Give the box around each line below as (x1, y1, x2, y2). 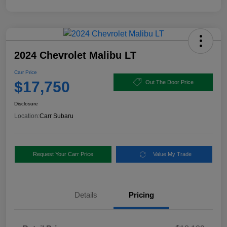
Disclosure (14, 101, 38, 107)
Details (74, 191, 97, 200)
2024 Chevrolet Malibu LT (14, 50, 136, 61)
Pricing (129, 191, 154, 200)
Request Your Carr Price (32, 151, 93, 158)
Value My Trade (153, 151, 192, 158)
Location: (14, 112, 40, 120)
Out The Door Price (145, 79, 194, 85)
